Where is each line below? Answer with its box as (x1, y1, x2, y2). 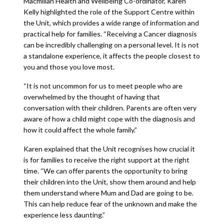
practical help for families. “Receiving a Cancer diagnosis (23, 29, 197, 38)
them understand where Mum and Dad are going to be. (23, 188, 193, 197)
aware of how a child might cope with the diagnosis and (23, 114, 195, 123)
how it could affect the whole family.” (23, 125, 137, 134)
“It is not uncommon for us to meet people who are (23, 81, 182, 90)
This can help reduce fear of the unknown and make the (23, 199, 197, 208)
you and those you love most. (23, 62, 114, 71)
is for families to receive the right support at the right (23, 155, 189, 164)
